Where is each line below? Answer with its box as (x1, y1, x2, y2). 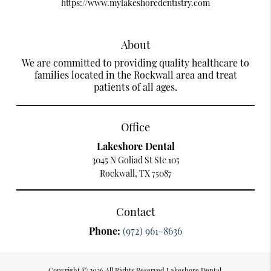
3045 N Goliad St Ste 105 (91, 154, 180, 166)
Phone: (89, 224, 123, 238)
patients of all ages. (94, 80, 177, 94)
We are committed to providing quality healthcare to (22, 56, 249, 70)
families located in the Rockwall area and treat (34, 68, 237, 82)
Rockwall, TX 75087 (99, 168, 172, 180)
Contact (116, 204, 155, 220)
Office (121, 119, 150, 135)
